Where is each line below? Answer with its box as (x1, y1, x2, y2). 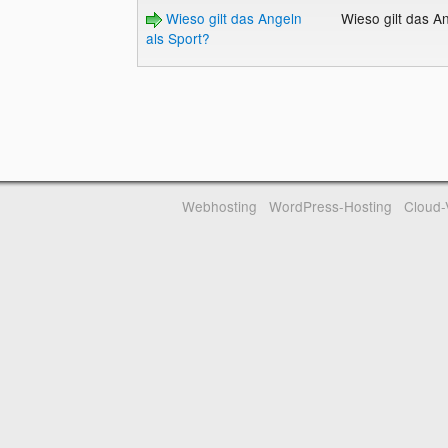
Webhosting (182, 196, 258, 217)
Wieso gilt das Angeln (161, 8, 302, 29)
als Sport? (145, 28, 210, 49)
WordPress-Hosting (268, 196, 392, 217)
